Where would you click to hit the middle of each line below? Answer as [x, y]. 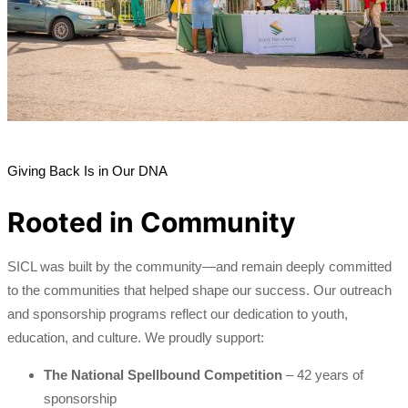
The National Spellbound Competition [163, 375]
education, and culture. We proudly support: [136, 338]
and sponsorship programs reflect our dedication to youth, [178, 314]
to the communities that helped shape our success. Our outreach [199, 291]
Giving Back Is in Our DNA [87, 171]
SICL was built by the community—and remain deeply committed [199, 267]
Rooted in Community [152, 223]
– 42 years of [323, 375]
